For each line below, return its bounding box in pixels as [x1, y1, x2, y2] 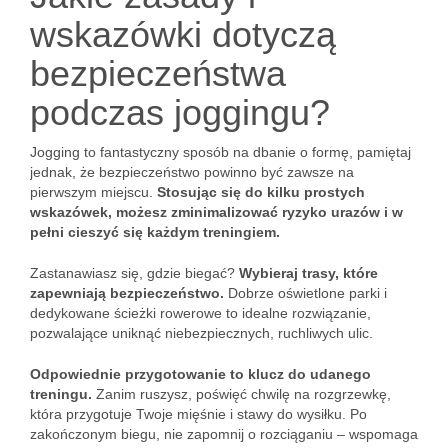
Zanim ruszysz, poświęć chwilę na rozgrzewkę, [92, 386, 391, 402]
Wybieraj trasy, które [239, 265, 378, 281]
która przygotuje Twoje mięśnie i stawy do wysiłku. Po [30, 406, 367, 422]
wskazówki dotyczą [30, 14, 336, 55]
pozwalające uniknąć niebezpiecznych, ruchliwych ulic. [30, 325, 373, 341]
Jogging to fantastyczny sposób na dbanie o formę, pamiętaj [30, 144, 411, 160]
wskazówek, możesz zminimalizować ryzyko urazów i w [30, 204, 403, 220]
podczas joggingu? [30, 92, 330, 133]
